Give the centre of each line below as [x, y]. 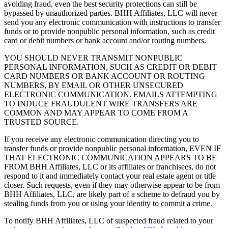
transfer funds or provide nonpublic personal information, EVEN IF [112, 149]
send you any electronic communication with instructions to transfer [112, 22]
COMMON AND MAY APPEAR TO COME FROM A [96, 113]
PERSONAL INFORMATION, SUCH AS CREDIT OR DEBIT [110, 67]
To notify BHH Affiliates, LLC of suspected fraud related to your [109, 221]
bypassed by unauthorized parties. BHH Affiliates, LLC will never [111, 13]
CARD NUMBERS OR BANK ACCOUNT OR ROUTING [105, 76]
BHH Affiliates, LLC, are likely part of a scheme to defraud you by [112, 194]
